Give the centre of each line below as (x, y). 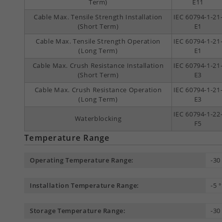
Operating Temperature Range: (82, 160)
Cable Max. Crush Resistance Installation (98, 66)
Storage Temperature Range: (78, 211)
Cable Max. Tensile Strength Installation (98, 17)
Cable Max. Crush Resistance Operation (98, 90)
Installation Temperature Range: (84, 186)
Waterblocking (98, 119)
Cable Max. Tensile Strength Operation (98, 41)
